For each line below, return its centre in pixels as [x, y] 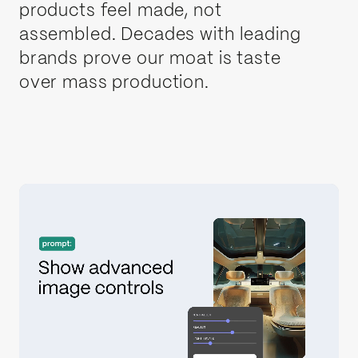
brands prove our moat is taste [150, 60]
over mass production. [114, 84]
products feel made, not [120, 12]
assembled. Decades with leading [160, 36]
